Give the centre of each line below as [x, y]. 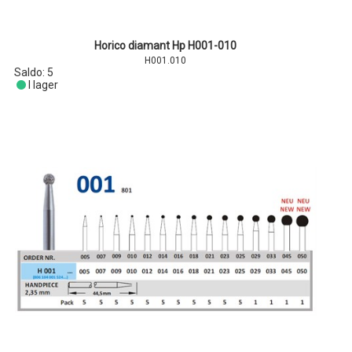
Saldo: [31, 72]
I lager [43, 85]
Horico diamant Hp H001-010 [166, 46]
